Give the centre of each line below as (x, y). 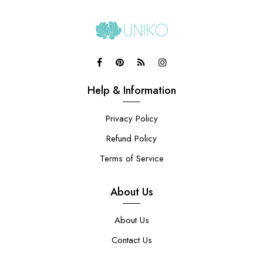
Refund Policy (131, 139)
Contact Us (131, 240)
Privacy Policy (131, 119)
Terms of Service (131, 159)
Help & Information (131, 91)
